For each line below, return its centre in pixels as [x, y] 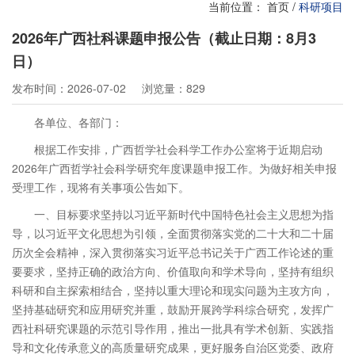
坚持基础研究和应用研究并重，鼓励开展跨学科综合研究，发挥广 [173, 309]
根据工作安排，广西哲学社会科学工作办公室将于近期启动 [178, 149]
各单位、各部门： [78, 122]
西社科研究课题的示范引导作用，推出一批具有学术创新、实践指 [173, 328]
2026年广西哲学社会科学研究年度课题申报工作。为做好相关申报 [174, 168]
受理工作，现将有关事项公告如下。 [101, 187]
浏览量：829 [174, 88]
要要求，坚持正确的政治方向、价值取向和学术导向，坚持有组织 [173, 271]
